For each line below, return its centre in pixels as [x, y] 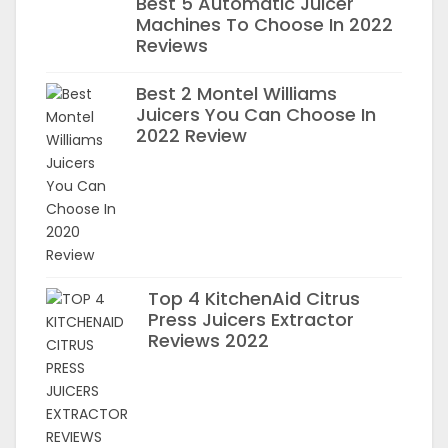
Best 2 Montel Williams [236, 93]
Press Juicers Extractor [251, 319]
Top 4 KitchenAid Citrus [254, 298]
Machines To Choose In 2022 [264, 24]
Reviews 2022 [208, 340]
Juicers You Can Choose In [256, 114]
